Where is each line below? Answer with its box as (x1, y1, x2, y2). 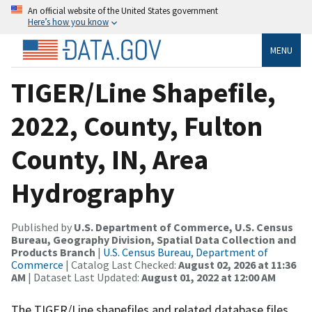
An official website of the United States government (28, 5, 218, 16)
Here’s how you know (28, 16, 109, 27)
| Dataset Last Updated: (26, 270, 141, 284)
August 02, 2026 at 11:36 (178, 257, 296, 272)
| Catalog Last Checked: (63, 257, 178, 272)
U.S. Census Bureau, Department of (103, 244, 268, 259)
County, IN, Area (11, 141, 208, 177)
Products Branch (11, 244, 95, 259)
